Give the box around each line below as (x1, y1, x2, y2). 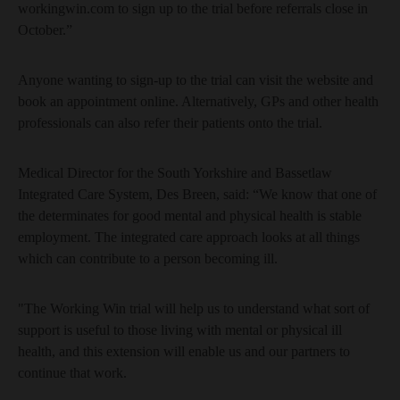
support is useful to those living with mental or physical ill (18, 322, 342, 337)
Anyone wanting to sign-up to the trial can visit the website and (18, 72, 373, 87)
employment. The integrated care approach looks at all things (18, 229, 360, 245)
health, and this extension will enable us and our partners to (18, 344, 350, 359)
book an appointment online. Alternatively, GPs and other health (18, 94, 379, 109)
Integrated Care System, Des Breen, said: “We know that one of (18, 187, 377, 202)
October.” (18, 22, 72, 37)
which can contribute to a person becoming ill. (18, 251, 278, 266)
